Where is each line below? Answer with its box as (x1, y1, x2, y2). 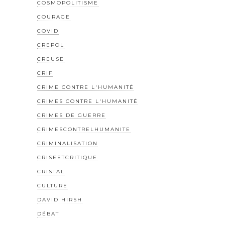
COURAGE (37, 14, 70, 21)
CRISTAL (37, 168, 65, 175)
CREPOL (37, 42, 64, 49)
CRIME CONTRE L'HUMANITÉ (37, 84, 134, 91)
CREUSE (37, 56, 64, 63)
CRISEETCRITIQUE (37, 154, 97, 161)
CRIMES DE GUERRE (37, 112, 106, 119)
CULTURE (37, 182, 68, 189)
